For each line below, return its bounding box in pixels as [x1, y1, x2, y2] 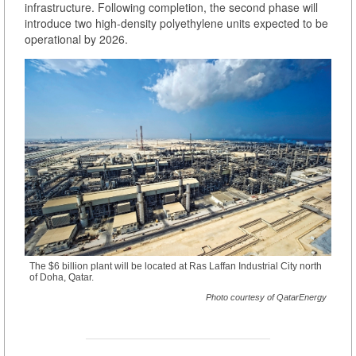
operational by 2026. [25, 31, 128, 48]
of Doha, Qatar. [29, 271, 94, 283]
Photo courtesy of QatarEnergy [206, 292, 327, 302]
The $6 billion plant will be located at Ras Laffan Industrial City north [29, 260, 322, 272]
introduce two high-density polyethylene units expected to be [25, 15, 328, 32]
